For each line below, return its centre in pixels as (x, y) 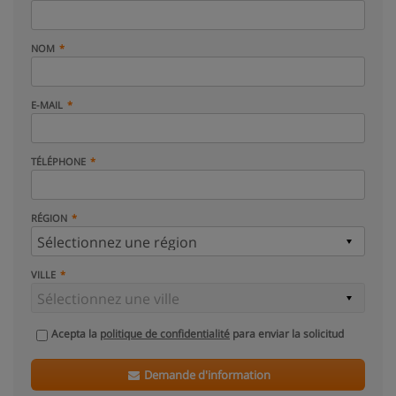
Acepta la (76, 334)
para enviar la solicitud (287, 334)
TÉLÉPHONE (58, 161)
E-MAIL (47, 105)
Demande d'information (206, 375)
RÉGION (49, 218)
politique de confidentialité (165, 334)
